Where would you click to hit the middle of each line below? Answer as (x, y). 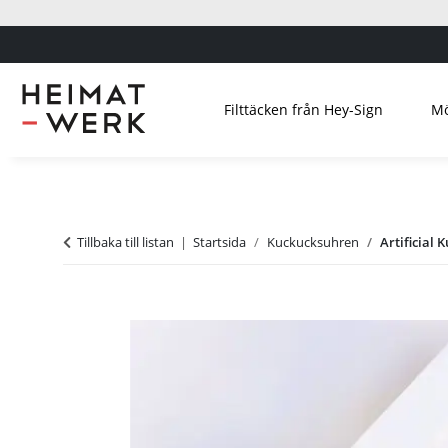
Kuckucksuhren (313, 241)
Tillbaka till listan (125, 241)
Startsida (219, 241)
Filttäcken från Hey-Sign (303, 109)
